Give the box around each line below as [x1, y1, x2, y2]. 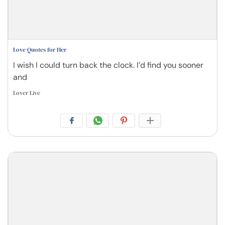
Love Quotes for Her [13, 45, 66, 54]
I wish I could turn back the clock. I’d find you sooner [13, 59, 203, 70]
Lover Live [13, 88, 40, 97]
